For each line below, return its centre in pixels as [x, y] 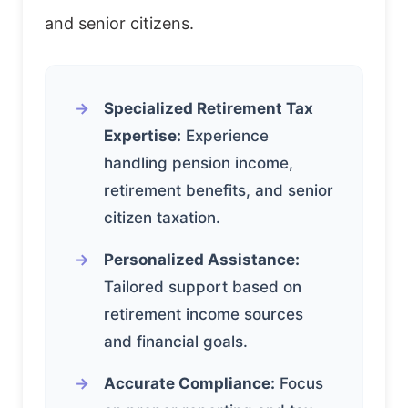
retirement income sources [204, 314]
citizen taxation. [162, 217]
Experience [225, 135]
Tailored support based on [203, 286]
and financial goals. [176, 341]
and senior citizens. [119, 23]
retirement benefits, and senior [219, 190]
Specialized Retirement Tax [209, 108]
